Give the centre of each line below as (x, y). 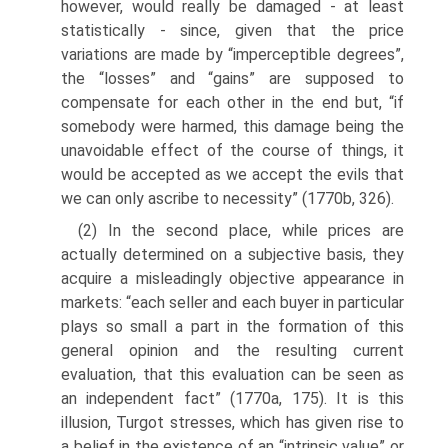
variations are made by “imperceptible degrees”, (232, 54)
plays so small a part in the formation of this (232, 326)
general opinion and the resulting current (232, 350)
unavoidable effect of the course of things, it (232, 150)
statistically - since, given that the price (232, 30)
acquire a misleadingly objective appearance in (232, 278)
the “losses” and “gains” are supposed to (232, 78)
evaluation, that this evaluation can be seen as (232, 374)
